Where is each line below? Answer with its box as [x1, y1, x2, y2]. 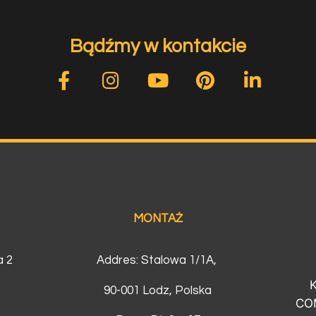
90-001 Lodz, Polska [104, 284, 212, 297]
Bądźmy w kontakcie [70, 37, 246, 57]
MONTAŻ [133, 212, 183, 226]
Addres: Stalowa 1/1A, [96, 253, 219, 267]
